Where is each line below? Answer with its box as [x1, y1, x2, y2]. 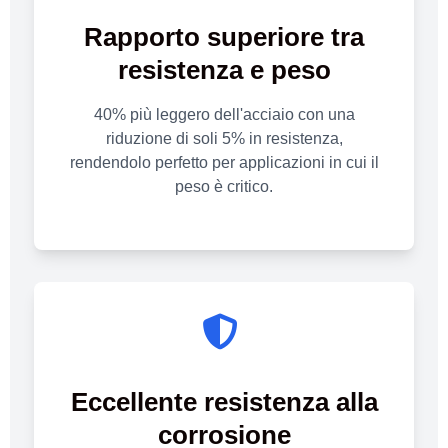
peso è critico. [175, 178, 273, 196]
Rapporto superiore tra [84, 23, 364, 52]
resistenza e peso [117, 56, 331, 85]
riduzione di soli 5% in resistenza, [105, 130, 343, 148]
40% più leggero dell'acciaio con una [93, 106, 355, 124]
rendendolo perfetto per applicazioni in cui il [69, 154, 379, 172]
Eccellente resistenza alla [70, 387, 378, 416]
